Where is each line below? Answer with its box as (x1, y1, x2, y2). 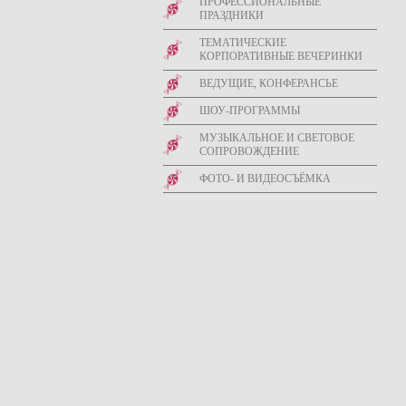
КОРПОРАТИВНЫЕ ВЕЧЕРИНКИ (199, 50, 362, 63)
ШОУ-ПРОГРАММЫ (199, 104, 300, 117)
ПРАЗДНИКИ (199, 9, 264, 22)
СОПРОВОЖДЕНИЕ (199, 145, 299, 158)
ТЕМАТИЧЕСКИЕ (199, 36, 286, 49)
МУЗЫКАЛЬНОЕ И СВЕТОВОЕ (199, 131, 354, 144)
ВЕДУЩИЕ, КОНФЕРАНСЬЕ (199, 77, 338, 90)
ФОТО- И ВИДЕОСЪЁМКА (199, 172, 331, 185)
